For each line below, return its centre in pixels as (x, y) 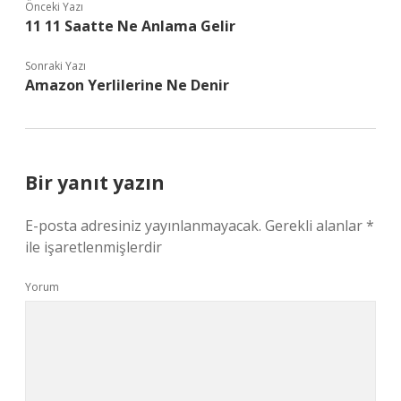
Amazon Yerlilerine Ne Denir (127, 85)
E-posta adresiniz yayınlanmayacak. (143, 226)
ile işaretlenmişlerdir (94, 247)
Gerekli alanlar (316, 226)
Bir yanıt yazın (95, 183)
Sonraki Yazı (55, 66)
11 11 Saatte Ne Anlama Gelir (130, 26)
